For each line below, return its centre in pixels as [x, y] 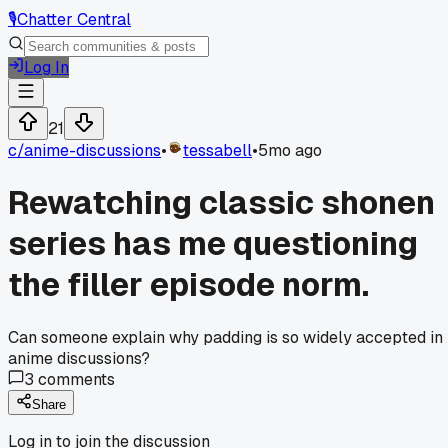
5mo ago [290, 150]
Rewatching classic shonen [221, 203]
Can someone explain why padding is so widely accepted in [225, 337]
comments [74, 379]
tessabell [217, 150]
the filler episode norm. [188, 285]
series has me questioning [213, 244]
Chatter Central [74, 19]
